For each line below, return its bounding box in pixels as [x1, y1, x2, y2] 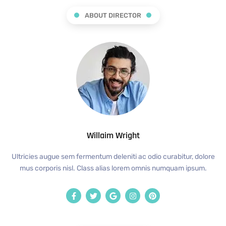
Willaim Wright [86, 130, 140, 142]
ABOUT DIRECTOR [85, 11, 141, 19]
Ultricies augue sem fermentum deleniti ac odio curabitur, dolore [11, 152, 215, 161]
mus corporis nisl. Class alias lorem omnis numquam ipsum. [19, 164, 207, 173]
